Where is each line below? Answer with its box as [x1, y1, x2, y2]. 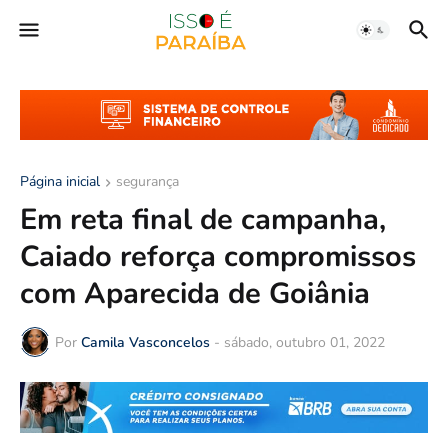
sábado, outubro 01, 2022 [224, 332, 385, 352]
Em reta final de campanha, [20, 200, 386, 240]
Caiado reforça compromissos [20, 237, 416, 277]
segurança [116, 172, 179, 192]
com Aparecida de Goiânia [20, 274, 370, 314]
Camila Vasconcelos [81, 332, 210, 352]
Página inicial [20, 172, 100, 192]
